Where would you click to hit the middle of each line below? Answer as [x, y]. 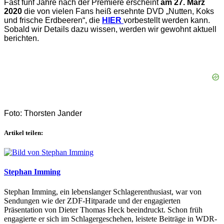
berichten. [21, 38]
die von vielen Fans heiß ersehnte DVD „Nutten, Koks [118, 11]
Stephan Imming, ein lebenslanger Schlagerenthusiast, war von [103, 191]
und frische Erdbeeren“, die [53, 20]
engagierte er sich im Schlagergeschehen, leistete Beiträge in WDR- [110, 218]
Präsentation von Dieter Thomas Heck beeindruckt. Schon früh [103, 209]
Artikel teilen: [23, 132]
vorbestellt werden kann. [167, 20]
